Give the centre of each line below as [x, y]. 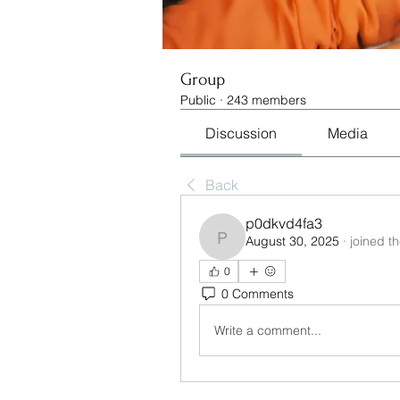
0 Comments [258, 293]
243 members [267, 100]
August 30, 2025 [292, 241]
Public [198, 100]
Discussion [242, 133]
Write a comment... [268, 330]
